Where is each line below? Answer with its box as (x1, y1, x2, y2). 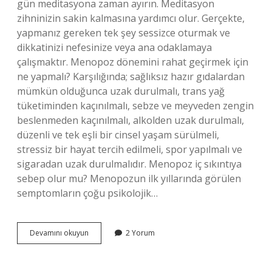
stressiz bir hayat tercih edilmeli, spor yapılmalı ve (17, 143, 242, 156)
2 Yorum (126, 228, 155, 238)
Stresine (88, 238, 115, 248)
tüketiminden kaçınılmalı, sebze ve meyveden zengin (17, 99, 254, 112)
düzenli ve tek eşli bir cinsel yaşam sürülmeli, (17, 128, 219, 141)
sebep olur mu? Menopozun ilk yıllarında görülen (17, 172, 241, 185)
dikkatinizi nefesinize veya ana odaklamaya (17, 41, 212, 54)
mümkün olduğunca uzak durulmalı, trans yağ (17, 84, 225, 98)
